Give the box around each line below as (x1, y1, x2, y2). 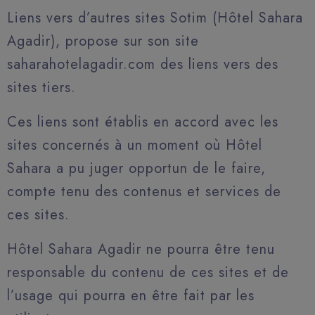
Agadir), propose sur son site (7, 31, 199, 51)
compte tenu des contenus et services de (7, 181, 281, 202)
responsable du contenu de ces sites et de (7, 262, 289, 283)
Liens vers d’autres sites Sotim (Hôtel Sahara (7, 8, 303, 28)
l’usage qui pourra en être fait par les (7, 285, 255, 306)
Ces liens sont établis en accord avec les (7, 112, 278, 132)
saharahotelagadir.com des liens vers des (7, 54, 278, 75)
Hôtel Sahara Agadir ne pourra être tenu (7, 239, 275, 259)
